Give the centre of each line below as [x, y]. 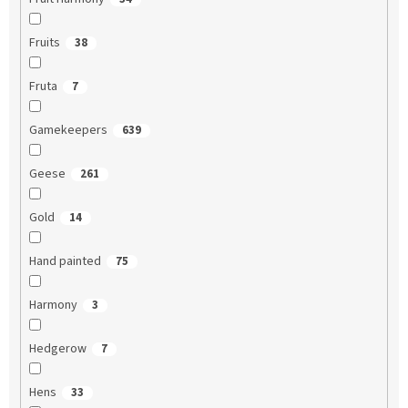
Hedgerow [57, 349]
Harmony [53, 306]
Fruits [44, 43]
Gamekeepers [68, 131]
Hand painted [65, 262]
